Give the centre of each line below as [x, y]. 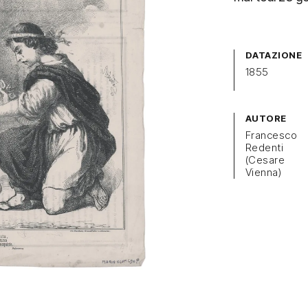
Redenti [265, 147]
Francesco [272, 135]
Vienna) [264, 172]
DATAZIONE [274, 55]
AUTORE [266, 118]
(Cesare [265, 160]
